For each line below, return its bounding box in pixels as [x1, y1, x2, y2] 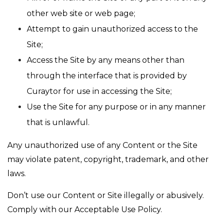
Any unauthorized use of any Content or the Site [7, 141, 198, 150]
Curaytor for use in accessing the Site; [27, 87, 172, 96]
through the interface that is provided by [27, 71, 187, 80]
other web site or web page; [27, 9, 135, 18]
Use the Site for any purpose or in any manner [27, 102, 206, 111]
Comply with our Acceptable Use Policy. [7, 205, 162, 214]
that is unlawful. [27, 118, 90, 127]
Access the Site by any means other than [27, 55, 184, 65]
